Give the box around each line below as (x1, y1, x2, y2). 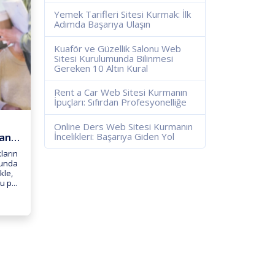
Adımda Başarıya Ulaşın (54, 18, 151, 31)
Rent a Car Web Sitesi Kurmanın (54, 86, 188, 99)
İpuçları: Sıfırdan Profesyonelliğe (54, 96, 187, 109)
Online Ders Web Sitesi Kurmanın (54, 120, 193, 133)
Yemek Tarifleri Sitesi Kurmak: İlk (54, 8, 192, 21)
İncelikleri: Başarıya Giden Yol (54, 130, 175, 142)
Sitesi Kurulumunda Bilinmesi (54, 52, 174, 64)
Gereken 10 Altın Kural (54, 61, 149, 74)
